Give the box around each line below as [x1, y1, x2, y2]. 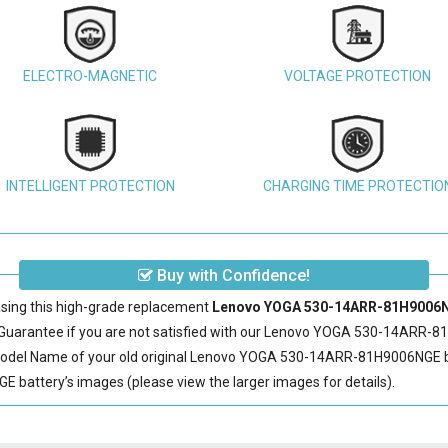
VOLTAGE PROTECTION [284, 68, 432, 84]
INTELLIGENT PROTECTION [5, 178, 175, 194]
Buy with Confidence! [152, 266, 310, 285]
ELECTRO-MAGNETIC [23, 68, 158, 84]
